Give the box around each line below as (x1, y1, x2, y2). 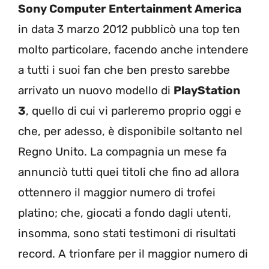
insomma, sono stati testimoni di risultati (18, 226, 236, 240)
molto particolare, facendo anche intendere (18, 42, 249, 56)
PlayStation (174, 83, 240, 97)
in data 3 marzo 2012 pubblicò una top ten (18, 22, 240, 36)
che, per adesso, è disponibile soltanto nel (18, 124, 243, 138)
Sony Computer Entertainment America (18, 1, 241, 16)
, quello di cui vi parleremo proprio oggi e (26, 103, 241, 118)
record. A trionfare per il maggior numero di (18, 246, 248, 261)
